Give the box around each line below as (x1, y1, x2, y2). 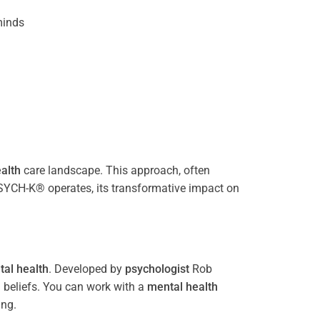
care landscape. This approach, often (21, 163, 210, 177)
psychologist (125, 261, 189, 276)
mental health (147, 279, 218, 294)
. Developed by (49, 261, 125, 276)
